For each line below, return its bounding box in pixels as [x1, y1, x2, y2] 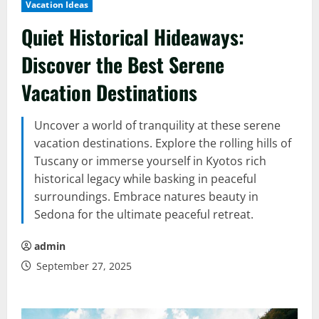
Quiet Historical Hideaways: [21, 22, 244, 51]
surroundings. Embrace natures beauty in [34, 189, 258, 204]
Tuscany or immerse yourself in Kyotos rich [34, 153, 266, 169]
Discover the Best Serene [21, 50, 224, 79]
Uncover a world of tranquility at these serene [34, 117, 281, 133]
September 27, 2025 [33, 259, 132, 273]
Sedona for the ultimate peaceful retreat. [34, 206, 253, 222]
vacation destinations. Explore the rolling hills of [34, 135, 291, 151]
